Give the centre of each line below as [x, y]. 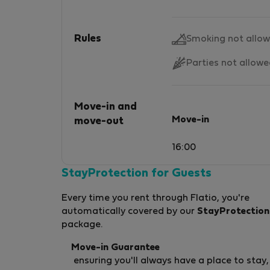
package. [82, 224]
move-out [99, 122]
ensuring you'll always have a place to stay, [171, 261]
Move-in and [105, 108]
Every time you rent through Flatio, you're [155, 198]
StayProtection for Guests [137, 173]
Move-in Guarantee [115, 247]
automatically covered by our [129, 211]
